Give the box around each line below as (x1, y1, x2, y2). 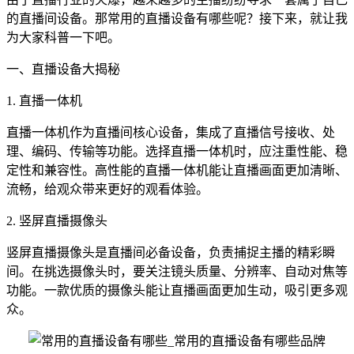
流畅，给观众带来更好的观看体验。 (6, 183, 209, 196)
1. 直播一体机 (6, 94, 82, 107)
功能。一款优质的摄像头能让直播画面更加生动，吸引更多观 (6, 284, 348, 297)
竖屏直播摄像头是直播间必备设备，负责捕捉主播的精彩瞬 (6, 246, 335, 259)
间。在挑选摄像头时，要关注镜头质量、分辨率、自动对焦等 (6, 265, 348, 278)
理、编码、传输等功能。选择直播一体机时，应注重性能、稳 (6, 145, 348, 158)
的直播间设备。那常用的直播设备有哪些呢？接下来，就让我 (6, 12, 348, 25)
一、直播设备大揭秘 (6, 62, 120, 76)
